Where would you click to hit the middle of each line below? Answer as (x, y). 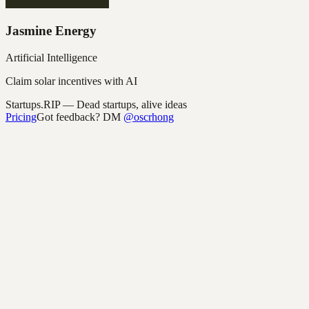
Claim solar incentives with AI (71, 81)
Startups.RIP (33, 105)
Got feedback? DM (79, 117)
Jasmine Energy (51, 31)
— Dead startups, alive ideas (125, 105)
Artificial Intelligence (51, 58)
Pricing (21, 117)
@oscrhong (149, 117)
